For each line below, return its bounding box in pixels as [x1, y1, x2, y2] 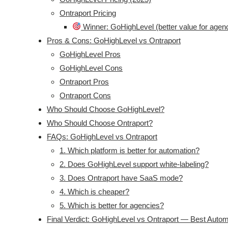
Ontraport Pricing [60, 8, 116, 17]
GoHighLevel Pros [60, 49, 121, 59]
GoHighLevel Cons [60, 63, 123, 72]
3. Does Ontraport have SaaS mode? [60, 173, 183, 182]
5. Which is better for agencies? [60, 201, 164, 210]
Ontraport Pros [60, 77, 109, 86]
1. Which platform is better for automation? [60, 146, 199, 155]
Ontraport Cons [60, 91, 111, 100]
